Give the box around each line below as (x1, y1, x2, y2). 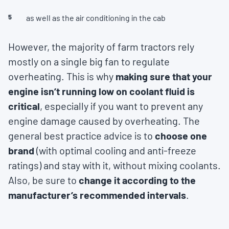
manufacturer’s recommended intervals (8, 189, 186, 201)
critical (8, 100, 40, 112)
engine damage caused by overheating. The (8, 114, 200, 127)
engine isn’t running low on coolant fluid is (8, 85, 195, 98)
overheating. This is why (8, 70, 116, 83)
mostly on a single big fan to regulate (8, 55, 170, 68)
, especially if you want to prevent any (40, 100, 203, 112)
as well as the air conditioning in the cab (26, 13, 166, 23)
